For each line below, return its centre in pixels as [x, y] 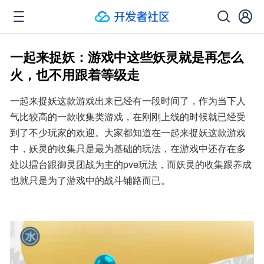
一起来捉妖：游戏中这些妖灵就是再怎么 [127, 57]
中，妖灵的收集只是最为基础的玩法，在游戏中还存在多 [128, 148]
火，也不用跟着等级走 [75, 74]
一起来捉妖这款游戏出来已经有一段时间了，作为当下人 [128, 100]
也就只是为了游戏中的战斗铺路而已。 [90, 180]
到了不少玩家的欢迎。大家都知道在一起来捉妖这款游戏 [128, 132]
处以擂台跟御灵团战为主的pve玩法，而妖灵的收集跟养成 [131, 164]
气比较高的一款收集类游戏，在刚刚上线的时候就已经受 [128, 116]
